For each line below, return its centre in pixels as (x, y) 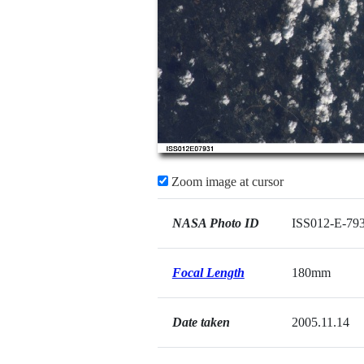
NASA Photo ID (215, 223)
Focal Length (208, 273)
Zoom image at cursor (225, 182)
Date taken (201, 322)
